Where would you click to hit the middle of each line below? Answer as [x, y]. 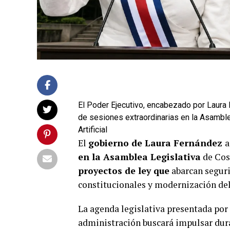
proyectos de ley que [124, 170]
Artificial [93, 129]
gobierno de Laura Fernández [157, 143]
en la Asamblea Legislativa [139, 157]
